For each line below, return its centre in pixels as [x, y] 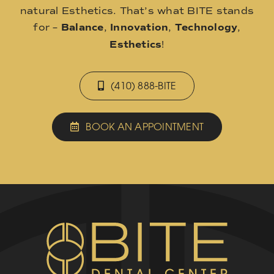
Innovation [139, 27]
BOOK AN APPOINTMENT [145, 126]
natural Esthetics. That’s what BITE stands [137, 10]
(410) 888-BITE [144, 85]
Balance [82, 27]
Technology [206, 27]
